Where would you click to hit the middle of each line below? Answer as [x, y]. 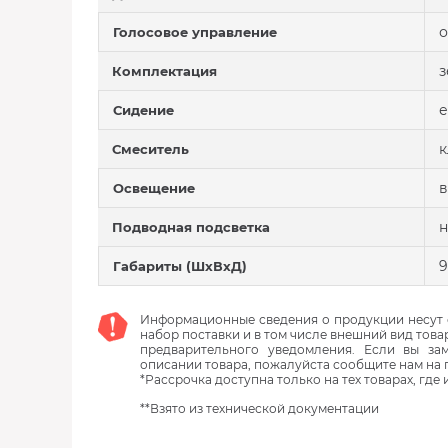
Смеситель [150, 149]
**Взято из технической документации [259, 408]
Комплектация [164, 71]
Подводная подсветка [191, 227]
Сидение [143, 110]
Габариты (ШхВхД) [180, 266]
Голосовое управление [195, 32]
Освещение [154, 188]
